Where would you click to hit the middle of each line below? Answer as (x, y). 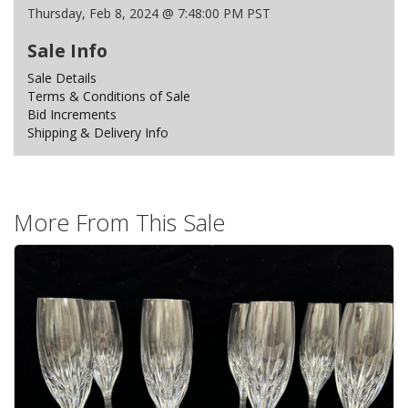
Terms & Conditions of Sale (109, 96)
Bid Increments (72, 114)
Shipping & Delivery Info (98, 133)
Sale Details (62, 78)
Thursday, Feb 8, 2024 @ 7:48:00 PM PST (149, 13)
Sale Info (67, 51)
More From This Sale (119, 222)
